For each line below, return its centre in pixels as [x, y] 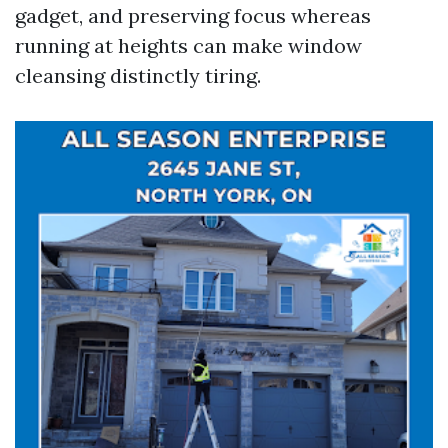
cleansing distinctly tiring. [138, 75]
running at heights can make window [188, 45]
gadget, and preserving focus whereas [193, 15]
